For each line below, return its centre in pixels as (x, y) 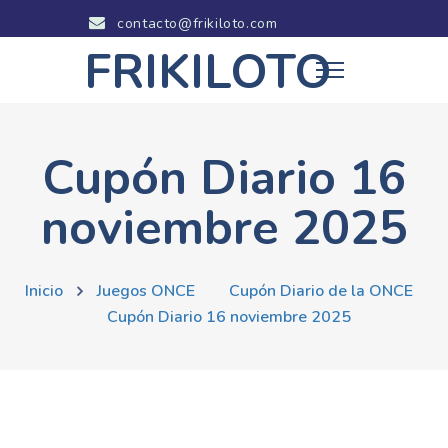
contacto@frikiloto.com (195, 23)
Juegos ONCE (146, 291)
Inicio (44, 291)
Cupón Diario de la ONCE (321, 291)
